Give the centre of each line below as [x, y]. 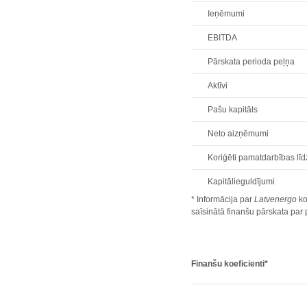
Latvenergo [276, 199]
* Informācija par [223, 199]
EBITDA [223, 38]
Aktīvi [218, 86]
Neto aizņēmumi [238, 134]
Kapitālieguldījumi [242, 182]
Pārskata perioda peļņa [251, 62]
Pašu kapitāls [233, 110]
